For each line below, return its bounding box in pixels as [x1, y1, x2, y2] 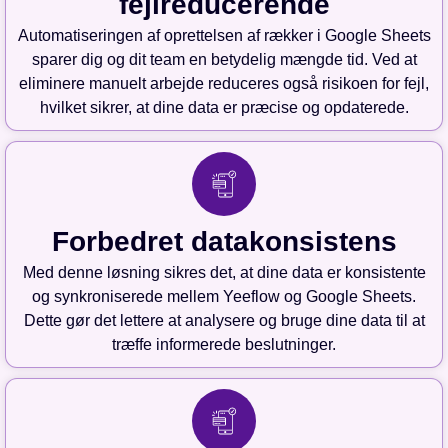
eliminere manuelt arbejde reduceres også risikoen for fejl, [19, 75, 429, 93]
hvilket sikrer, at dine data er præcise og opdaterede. [39, 99, 409, 117]
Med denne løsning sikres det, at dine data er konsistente [22, 264, 426, 282]
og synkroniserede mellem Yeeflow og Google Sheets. [32, 288, 416, 306]
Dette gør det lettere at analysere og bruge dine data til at [23, 312, 425, 330]
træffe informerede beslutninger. [112, 336, 336, 354]
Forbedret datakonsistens [51, 226, 397, 258]
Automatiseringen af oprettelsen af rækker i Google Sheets [17, 27, 431, 45]
